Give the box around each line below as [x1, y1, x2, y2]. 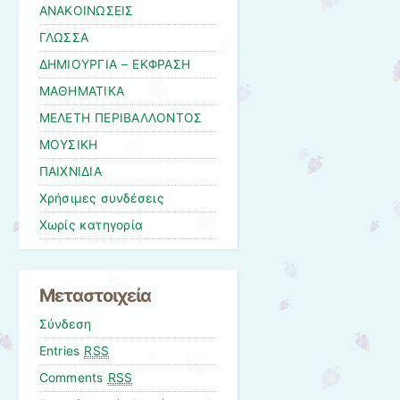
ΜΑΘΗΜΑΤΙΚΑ [38, 83, 125, 98]
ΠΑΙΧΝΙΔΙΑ [38, 163, 102, 179]
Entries [38, 344, 85, 359]
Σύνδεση [38, 317, 92, 332]
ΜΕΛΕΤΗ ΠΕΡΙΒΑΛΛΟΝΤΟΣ [38, 110, 203, 125]
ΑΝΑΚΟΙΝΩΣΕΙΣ [38, 3, 134, 18]
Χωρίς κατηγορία [38, 217, 144, 232]
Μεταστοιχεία [38, 285, 151, 307]
